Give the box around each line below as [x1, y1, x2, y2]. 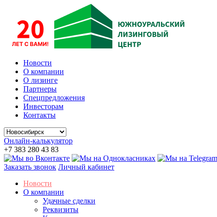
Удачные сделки [43, 197, 95, 205]
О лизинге [23, 76, 58, 84]
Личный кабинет [58, 163, 114, 171]
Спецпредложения [23, 93, 85, 102]
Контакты [23, 111, 56, 119]
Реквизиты [43, 205, 78, 214]
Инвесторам [23, 102, 63, 110]
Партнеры [23, 85, 57, 93]
